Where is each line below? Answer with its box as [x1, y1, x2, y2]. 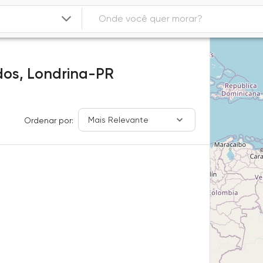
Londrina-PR [27, 65, 114, 82]
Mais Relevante [88, 114, 149, 124]
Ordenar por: [24, 116, 74, 125]
